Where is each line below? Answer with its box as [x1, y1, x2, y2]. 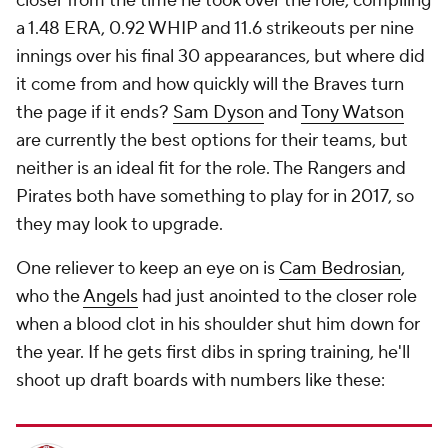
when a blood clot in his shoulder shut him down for [16, 313, 420, 337]
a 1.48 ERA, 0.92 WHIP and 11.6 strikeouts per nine [16, 17, 414, 41]
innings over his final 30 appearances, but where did [16, 45, 425, 69]
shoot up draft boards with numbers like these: [16, 369, 385, 393]
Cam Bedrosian [279, 257, 401, 281]
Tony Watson [301, 101, 404, 125]
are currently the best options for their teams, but [16, 129, 408, 153]
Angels [83, 285, 138, 309]
